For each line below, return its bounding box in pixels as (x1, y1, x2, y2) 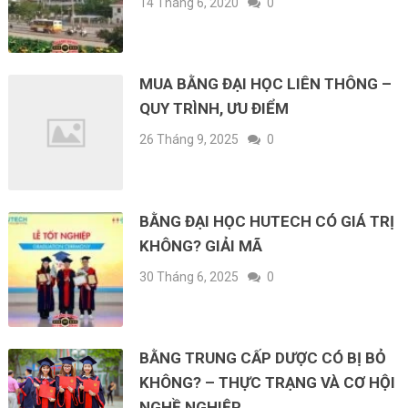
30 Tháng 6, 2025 (139, 269, 240, 284)
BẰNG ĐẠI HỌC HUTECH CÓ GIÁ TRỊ (139, 211, 395, 230)
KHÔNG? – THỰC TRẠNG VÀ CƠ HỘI (139, 373, 396, 393)
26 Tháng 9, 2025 (139, 132, 240, 148)
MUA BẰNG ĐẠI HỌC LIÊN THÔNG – (139, 75, 393, 94)
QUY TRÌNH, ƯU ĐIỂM (139, 99, 290, 118)
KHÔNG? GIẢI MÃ (139, 236, 263, 255)
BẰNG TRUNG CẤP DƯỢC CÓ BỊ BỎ (139, 349, 387, 368)
